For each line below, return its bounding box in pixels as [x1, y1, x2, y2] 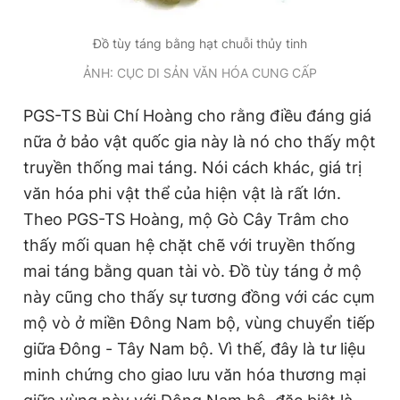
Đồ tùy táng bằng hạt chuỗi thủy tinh [93, 36, 307, 51]
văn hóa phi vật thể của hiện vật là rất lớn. [23, 184, 341, 203]
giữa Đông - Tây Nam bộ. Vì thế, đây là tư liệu [23, 339, 365, 358]
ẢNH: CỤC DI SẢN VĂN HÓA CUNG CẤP [83, 65, 317, 80]
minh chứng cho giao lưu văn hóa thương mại [23, 365, 366, 384]
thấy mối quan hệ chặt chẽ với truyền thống [23, 236, 355, 254]
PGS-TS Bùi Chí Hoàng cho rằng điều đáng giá [23, 106, 371, 125]
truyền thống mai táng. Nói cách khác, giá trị [23, 158, 362, 177]
